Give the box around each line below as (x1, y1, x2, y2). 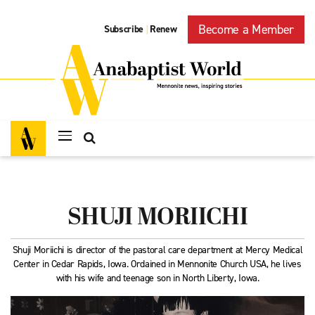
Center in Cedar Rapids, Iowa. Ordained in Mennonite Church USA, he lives (13, 257, 302, 271)
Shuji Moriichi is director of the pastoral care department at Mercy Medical (12, 243, 303, 257)
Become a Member (198, 21, 294, 38)
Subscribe (104, 22, 144, 37)
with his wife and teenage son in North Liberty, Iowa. (56, 271, 259, 285)
